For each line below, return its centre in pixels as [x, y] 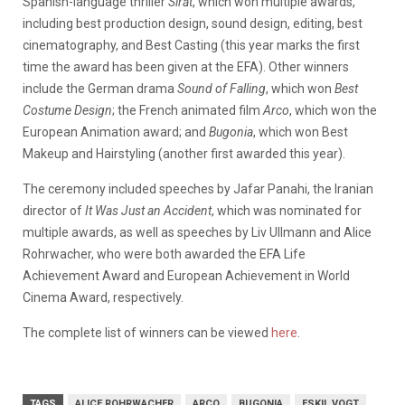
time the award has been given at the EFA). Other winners [186, 66]
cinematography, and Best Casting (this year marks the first [191, 45]
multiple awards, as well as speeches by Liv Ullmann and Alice [197, 232]
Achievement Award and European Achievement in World [186, 275]
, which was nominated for [287, 210]
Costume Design [67, 110]
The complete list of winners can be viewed [147, 332]
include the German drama [100, 88]
